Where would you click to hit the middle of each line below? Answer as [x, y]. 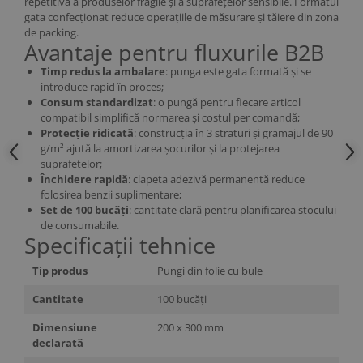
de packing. [51, 32]
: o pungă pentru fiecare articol [227, 102]
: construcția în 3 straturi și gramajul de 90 [233, 133]
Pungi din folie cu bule [210, 271]
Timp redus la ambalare [103, 71]
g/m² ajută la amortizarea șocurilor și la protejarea [160, 148]
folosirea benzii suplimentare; [111, 194]
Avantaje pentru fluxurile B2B [174, 52]
